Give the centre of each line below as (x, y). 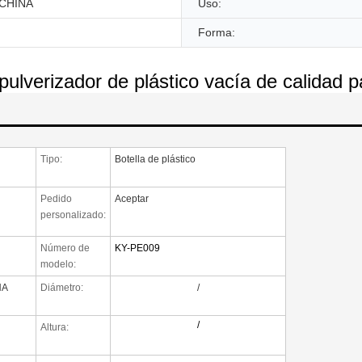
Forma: (217, 32)
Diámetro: (61, 287)
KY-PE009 (137, 248)
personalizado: (73, 215)
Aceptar (131, 198)
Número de (65, 248)
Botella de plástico (155, 159)
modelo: (58, 264)
